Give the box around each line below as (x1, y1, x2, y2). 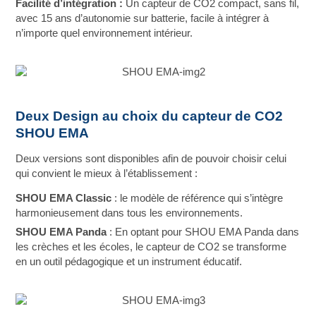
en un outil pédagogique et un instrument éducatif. (16, 255, 243, 267)
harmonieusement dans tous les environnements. (16, 207, 243, 219)
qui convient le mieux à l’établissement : (16, 167, 198, 179)
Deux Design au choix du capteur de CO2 (16, 108, 284, 123)
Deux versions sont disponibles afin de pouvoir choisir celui (16, 152, 287, 164)
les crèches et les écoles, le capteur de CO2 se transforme (16, 241, 287, 253)
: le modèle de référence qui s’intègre (111, 192, 284, 204)
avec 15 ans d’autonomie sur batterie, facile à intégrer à (16, 12, 269, 24)
